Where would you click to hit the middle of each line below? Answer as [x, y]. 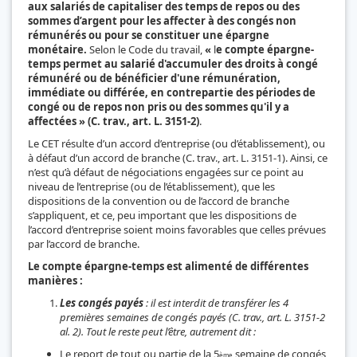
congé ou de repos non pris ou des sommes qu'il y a [159, 106]
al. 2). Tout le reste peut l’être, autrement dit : [158, 331]
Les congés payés [102, 302]
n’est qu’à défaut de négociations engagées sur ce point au [166, 172]
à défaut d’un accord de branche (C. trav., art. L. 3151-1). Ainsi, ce [178, 157]
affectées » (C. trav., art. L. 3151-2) [114, 121]
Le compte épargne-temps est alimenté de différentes [168, 266]
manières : [55, 280]
